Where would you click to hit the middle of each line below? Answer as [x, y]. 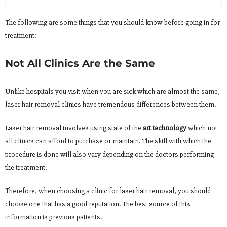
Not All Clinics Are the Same [80, 63]
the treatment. [26, 167]
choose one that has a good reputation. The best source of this [98, 204]
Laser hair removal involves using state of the [74, 128]
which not [202, 128]
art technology [165, 128]
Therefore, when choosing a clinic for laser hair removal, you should [108, 191]
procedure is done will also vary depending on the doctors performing [109, 154]
